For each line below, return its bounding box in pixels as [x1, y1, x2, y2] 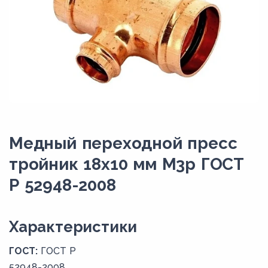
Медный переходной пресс [9, 133, 237, 153]
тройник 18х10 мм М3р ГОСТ [9, 154, 244, 174]
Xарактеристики [9, 218, 138, 236]
